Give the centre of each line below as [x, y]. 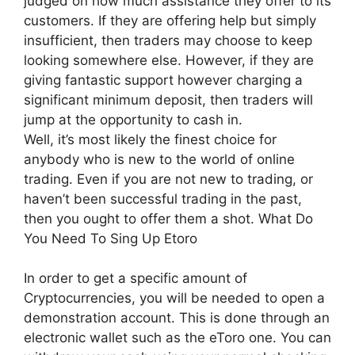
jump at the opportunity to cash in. [133, 119]
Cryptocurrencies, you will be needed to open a [174, 298]
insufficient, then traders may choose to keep [168, 40]
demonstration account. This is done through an [177, 318]
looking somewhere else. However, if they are [169, 60]
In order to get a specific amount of [136, 279]
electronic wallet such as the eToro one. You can [177, 338]
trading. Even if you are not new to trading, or [168, 179]
